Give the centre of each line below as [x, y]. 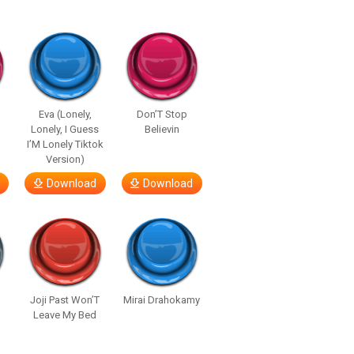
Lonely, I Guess [65, 129]
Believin [162, 129]
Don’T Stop [162, 114]
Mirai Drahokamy [162, 300]
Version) [65, 159]
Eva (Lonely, [65, 114]
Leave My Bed [65, 315]
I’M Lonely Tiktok [65, 144]
